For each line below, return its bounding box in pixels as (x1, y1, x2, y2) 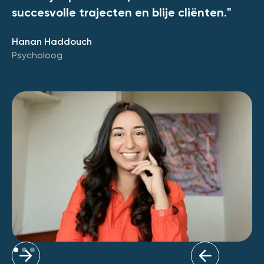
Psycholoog (12, 51, 62, 61)
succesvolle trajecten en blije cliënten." (12, 8, 232, 20)
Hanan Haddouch (12, 38, 92, 48)
